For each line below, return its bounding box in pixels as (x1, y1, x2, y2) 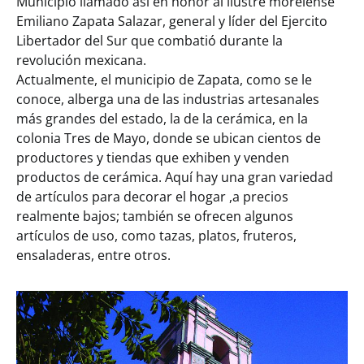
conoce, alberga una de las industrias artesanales (16, 90, 319, 108)
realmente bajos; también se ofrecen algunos (16, 207, 293, 225)
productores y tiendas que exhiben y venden (16, 149, 289, 167)
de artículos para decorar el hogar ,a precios (16, 188, 288, 206)
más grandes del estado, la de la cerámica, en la (16, 110, 308, 128)
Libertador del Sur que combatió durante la (16, 32, 283, 50)
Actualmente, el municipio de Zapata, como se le (16, 71, 312, 89)
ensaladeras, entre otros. (16, 246, 171, 264)
